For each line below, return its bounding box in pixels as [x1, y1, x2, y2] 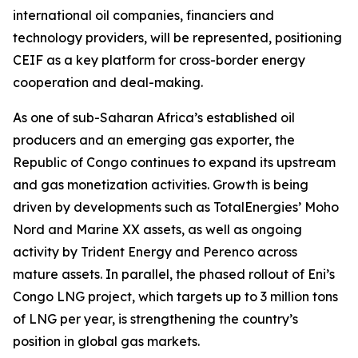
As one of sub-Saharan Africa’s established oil [13, 109, 295, 125]
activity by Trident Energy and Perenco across [13, 244, 297, 260]
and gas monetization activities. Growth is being [13, 177, 308, 193]
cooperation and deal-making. [13, 74, 203, 90]
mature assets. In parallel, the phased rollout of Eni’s [13, 266, 335, 282]
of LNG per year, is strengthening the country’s [13, 311, 298, 327]
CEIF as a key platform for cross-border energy [13, 52, 305, 68]
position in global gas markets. [13, 333, 200, 349]
